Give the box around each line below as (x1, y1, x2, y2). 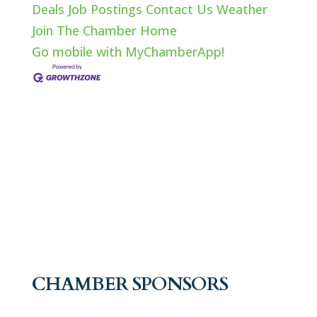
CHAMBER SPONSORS (31, 272, 228, 296)
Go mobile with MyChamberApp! (31, 43, 224, 60)
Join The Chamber (31, 22, 137, 39)
